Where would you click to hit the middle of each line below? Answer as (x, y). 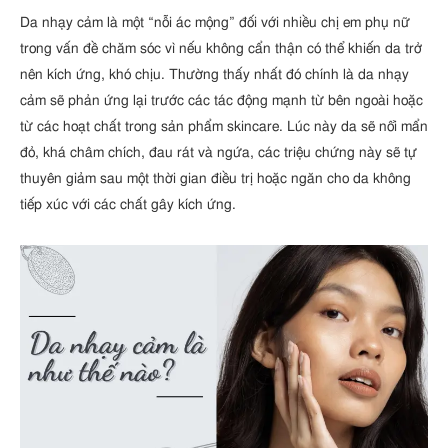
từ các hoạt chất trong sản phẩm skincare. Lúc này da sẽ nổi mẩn (224, 126)
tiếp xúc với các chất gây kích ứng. (128, 204)
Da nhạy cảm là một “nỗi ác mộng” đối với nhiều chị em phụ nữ (215, 22)
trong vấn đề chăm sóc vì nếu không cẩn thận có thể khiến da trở (221, 48)
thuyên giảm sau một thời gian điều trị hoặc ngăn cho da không (215, 178)
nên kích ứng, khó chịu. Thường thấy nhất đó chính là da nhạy (214, 74)
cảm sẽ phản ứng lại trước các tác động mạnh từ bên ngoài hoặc (221, 100)
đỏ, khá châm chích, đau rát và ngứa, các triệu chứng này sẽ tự (218, 152)
